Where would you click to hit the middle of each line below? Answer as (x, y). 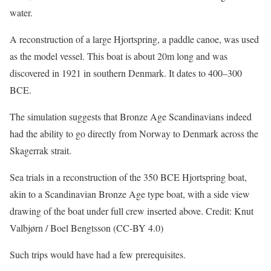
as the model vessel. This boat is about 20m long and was (119, 56)
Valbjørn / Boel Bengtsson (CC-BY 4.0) (87, 228)
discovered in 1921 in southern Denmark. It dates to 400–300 (126, 73)
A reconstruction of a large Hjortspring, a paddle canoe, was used (134, 39)
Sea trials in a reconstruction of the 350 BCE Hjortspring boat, (128, 177)
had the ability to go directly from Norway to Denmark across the (134, 133)
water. (21, 12)
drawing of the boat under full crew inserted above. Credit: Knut (132, 211)
